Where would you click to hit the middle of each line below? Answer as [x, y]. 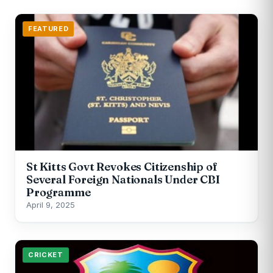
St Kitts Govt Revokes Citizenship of [122, 167]
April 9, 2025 [51, 205]
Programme [58, 193]
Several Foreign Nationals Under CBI [123, 180]
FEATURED [48, 29]
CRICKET [46, 255]
